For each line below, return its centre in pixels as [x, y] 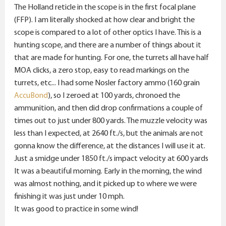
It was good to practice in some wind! [76, 209]
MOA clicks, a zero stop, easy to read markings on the [102, 70]
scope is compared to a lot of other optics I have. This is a [108, 32]
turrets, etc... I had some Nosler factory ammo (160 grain [107, 83]
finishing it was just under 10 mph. [69, 196]
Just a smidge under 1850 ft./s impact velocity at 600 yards [111, 158]
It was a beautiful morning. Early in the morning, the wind [108, 171]
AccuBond [31, 95]
